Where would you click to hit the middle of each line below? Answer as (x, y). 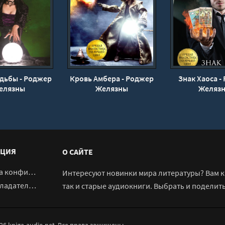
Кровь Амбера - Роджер (112, 79)
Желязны (112, 89)
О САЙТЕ (78, 152)
